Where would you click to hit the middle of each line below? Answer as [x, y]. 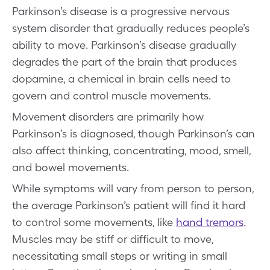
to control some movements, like [94, 222]
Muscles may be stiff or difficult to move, [113, 239]
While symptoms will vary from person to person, [133, 188]
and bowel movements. [71, 167]
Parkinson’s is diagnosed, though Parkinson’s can [133, 133]
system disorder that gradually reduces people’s [131, 28]
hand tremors [210, 222]
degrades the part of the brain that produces [124, 62]
